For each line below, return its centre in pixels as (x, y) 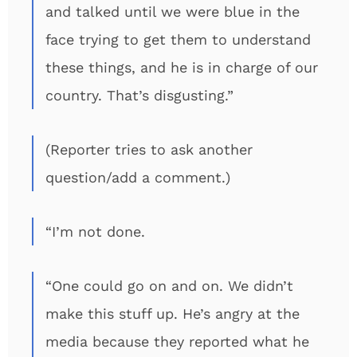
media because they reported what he (177, 341)
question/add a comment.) (138, 177)
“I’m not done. (95, 231)
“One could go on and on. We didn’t (169, 286)
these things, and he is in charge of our (182, 67)
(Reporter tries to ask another (149, 149)
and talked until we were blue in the (173, 12)
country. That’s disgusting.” (139, 95)
